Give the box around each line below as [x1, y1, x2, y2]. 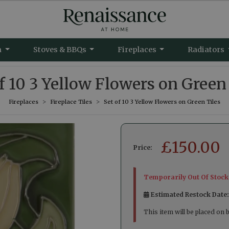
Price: [133, 143, 152, 151]
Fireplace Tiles [50, 98, 92, 105]
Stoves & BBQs [33, 45, 88, 54]
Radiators [188, 45, 226, 54]
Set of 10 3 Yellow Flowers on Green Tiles [104, 98, 220, 105]
